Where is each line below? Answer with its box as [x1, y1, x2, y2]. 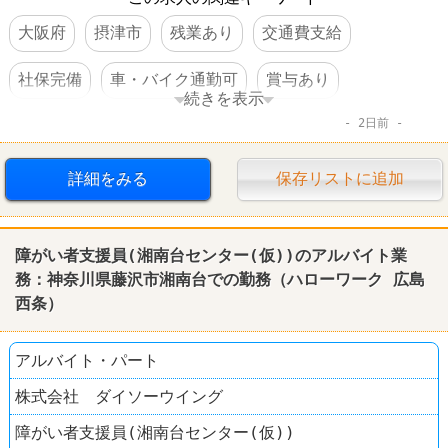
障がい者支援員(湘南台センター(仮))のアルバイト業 [15, 245, 407, 265]
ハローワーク [287, 269, 383, 289]
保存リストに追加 [276, 168, 405, 188]
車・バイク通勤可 [109, 69, 238, 89]
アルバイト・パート [15, 350, 159, 370]
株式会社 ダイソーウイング [15, 386, 223, 406]
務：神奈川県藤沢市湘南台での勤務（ [15, 269, 287, 289]
